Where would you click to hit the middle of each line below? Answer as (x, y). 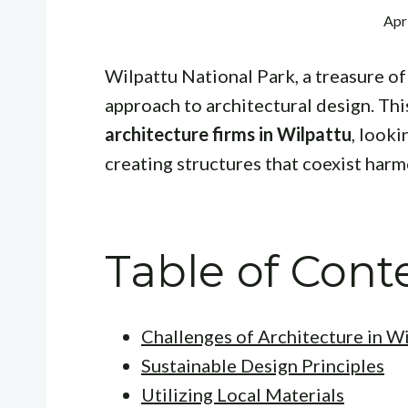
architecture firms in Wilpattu (228, 133)
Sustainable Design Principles (263, 365)
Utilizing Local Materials (243, 394)
